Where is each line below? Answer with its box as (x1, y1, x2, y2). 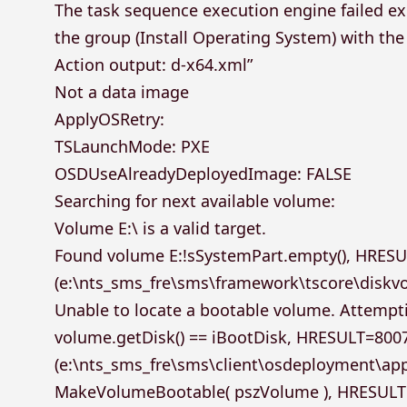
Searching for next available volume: (55, 189, 336, 212)
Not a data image (55, 80, 190, 103)
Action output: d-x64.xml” (55, 53, 253, 75)
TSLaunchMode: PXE (55, 134, 211, 157)
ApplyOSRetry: (55, 107, 165, 130)
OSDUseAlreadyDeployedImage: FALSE (55, 162, 352, 184)
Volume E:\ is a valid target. (55, 216, 267, 239)
